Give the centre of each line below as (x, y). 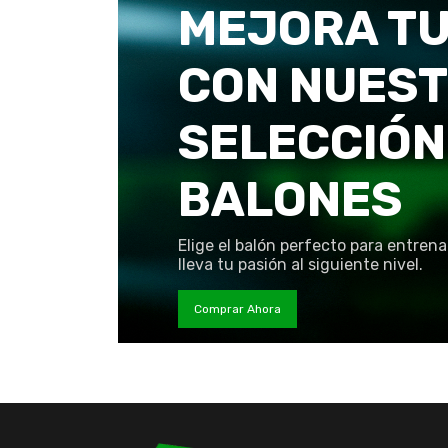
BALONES (290, 199)
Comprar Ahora (237, 308)
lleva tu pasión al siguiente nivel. (300, 264)
